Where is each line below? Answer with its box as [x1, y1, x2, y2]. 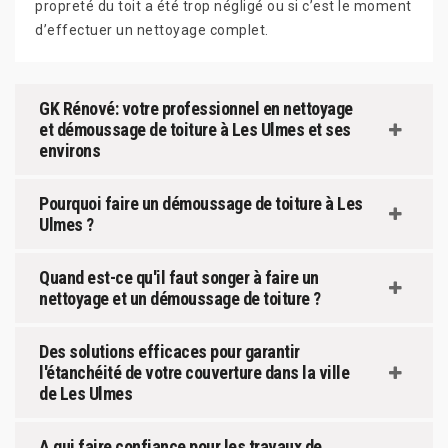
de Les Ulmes [39, 383, 132, 405]
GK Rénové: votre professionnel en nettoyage [39, 98, 353, 120]
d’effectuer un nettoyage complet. [35, 22, 269, 39]
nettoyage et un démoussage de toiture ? [39, 288, 321, 310]
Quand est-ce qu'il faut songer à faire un [39, 267, 319, 289]
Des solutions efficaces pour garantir [39, 341, 300, 363]
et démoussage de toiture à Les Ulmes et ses [39, 119, 351, 141]
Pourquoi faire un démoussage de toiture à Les [39, 193, 363, 215]
